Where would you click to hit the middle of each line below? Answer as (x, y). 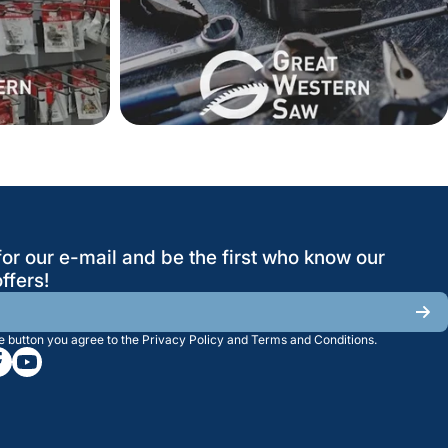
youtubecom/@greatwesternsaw (133, 356)
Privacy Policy (183, 340)
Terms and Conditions (313, 340)
